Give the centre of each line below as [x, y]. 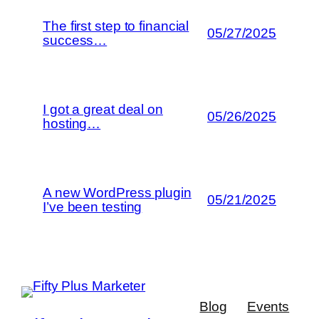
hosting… [72, 123]
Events [268, 307]
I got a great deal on [103, 109]
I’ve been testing [93, 206]
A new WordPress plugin [117, 192]
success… [75, 40]
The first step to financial [116, 26]
